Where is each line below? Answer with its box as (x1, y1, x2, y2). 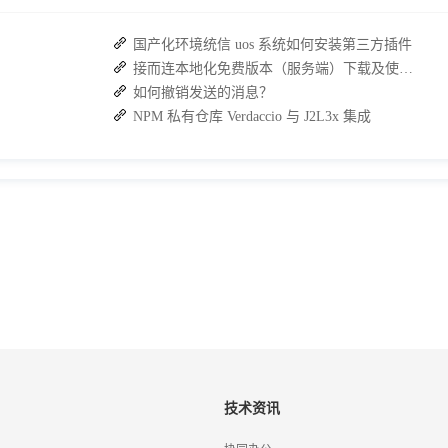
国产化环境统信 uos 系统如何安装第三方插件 (133, 36, 412, 52)
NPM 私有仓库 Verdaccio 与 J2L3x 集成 (133, 108, 371, 124)
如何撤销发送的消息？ (133, 84, 273, 100)
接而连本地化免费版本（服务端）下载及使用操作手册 (399, 60, 413, 76)
